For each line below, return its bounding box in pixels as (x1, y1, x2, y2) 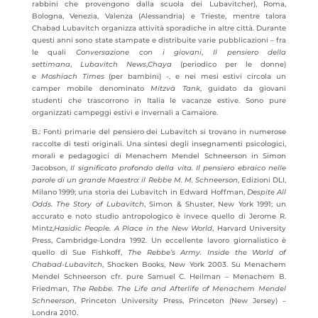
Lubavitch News (79, 60, 146, 69)
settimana (31, 60, 70, 69)
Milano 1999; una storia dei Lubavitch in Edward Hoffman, (31, 187, 247, 197)
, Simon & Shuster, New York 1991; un (144, 199, 287, 209)
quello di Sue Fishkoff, (31, 248, 128, 257)
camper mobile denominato (31, 84, 151, 93)
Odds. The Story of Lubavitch (31, 199, 145, 209)
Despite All (246, 187, 287, 197)
